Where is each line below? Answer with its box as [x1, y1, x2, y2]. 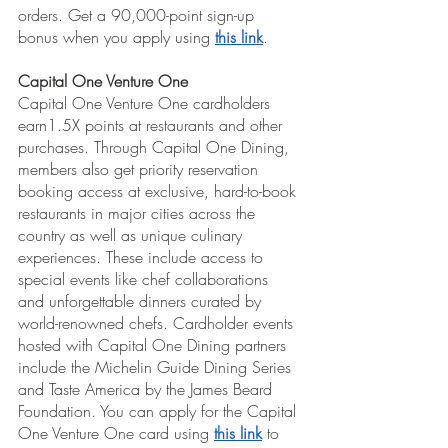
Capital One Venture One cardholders [18, 92, 275, 115]
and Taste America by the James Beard [18, 378, 277, 401]
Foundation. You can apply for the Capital [18, 400, 301, 423]
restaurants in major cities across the [18, 202, 260, 225]
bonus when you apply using [18, 26, 215, 49]
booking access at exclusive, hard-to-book [18, 180, 301, 203]
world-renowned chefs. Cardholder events [18, 312, 298, 335]
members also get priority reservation [18, 158, 263, 181]
